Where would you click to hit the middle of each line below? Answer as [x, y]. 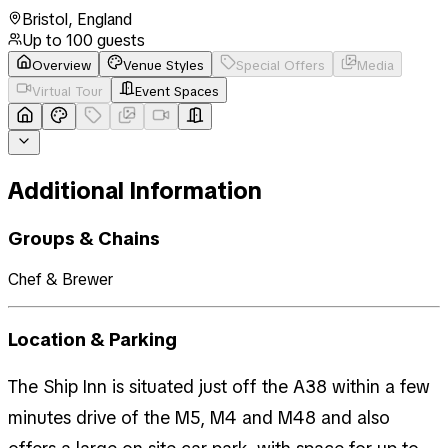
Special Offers [280, 65]
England [104, 19]
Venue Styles [163, 65]
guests [119, 40]
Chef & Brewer [60, 280]
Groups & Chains [84, 238]
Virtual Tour [67, 91]
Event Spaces [177, 91]
